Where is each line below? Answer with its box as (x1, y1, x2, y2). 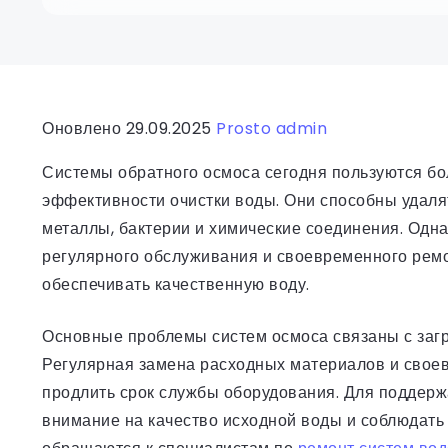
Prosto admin (216, 117, 327, 140)
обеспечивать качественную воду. (42, 273, 310, 296)
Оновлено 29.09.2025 (42, 117, 216, 140)
